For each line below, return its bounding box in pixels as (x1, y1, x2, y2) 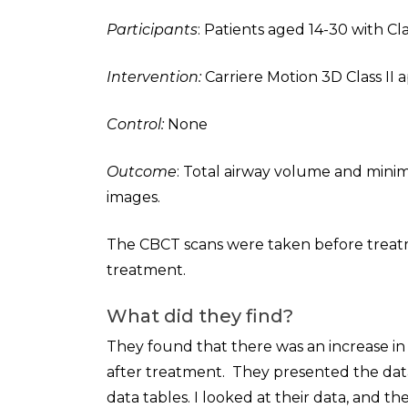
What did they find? (107, 305, 293, 327)
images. (107, 189, 160, 206)
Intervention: (107, 68, 201, 86)
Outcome (107, 163, 177, 180)
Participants (107, 21, 198, 38)
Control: (107, 116, 164, 133)
